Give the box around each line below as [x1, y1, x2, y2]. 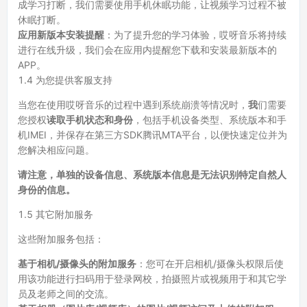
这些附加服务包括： [18, 233, 104, 245]
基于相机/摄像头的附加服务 [18, 258, 136, 269]
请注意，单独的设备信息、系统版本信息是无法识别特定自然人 [18, 169, 286, 180]
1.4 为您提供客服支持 [18, 74, 112, 86]
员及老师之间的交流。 [18, 288, 114, 299]
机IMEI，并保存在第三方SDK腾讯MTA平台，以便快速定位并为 [18, 129, 287, 140]
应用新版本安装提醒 [18, 29, 104, 40]
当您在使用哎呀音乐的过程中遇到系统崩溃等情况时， [18, 99, 248, 110]
